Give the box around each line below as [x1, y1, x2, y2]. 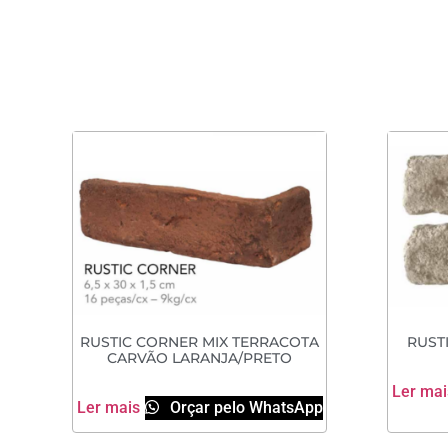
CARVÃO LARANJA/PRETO [107, 350, 292, 367]
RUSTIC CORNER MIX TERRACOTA [80, 334, 319, 351]
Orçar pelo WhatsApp [165, 397, 323, 417]
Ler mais [76, 397, 140, 417]
